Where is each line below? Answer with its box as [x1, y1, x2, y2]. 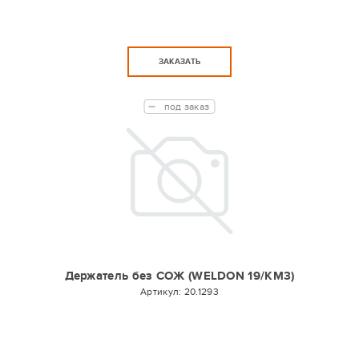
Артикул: [140, 286, 184, 297]
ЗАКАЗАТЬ [158, 57, 201, 67]
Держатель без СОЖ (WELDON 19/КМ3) [64, 268, 295, 284]
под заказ [163, 101, 210, 112]
